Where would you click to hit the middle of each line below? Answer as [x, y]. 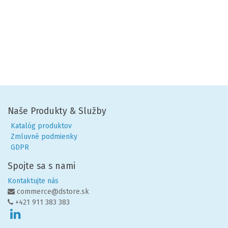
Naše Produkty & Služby [57, 111]
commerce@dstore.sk [52, 192]
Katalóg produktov [42, 126]
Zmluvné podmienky [45, 137]
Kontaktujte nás [33, 181]
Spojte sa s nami [41, 166]
